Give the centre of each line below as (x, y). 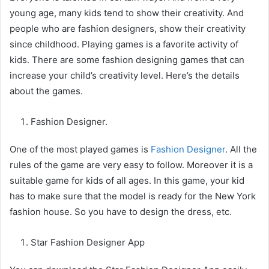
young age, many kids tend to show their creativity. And (127, 13)
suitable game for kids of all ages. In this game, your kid (127, 181)
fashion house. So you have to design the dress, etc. (121, 212)
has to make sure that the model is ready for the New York (133, 196)
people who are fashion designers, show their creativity (128, 29)
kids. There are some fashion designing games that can (127, 60)
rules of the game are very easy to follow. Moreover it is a (131, 165)
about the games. (46, 91)
